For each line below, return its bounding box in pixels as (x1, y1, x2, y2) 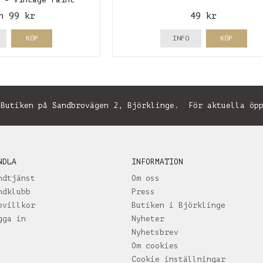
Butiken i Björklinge (131, 201, 225, 210)
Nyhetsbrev (131, 228, 178, 237)
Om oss (131, 174, 160, 183)
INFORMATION (131, 157, 183, 167)
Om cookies (131, 241, 178, 251)
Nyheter (131, 214, 164, 224)
